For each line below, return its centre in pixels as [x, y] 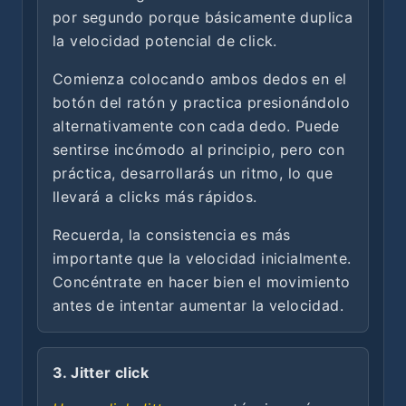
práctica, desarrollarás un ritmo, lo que [193, 173]
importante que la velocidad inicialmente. [202, 258]
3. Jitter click [101, 372]
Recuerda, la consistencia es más [172, 234]
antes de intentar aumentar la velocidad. [198, 305]
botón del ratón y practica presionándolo [201, 102]
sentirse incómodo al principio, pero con [198, 149]
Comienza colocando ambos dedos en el [200, 78]
